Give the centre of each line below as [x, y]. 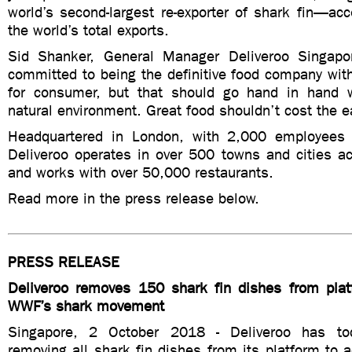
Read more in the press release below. [134, 198]
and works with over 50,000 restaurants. [141, 172]
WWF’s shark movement [86, 306]
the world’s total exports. [88, 30]
